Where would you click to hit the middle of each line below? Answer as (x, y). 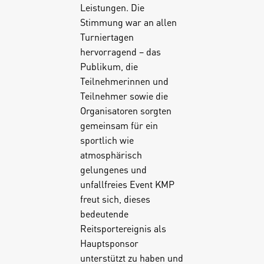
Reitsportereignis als (123, 228)
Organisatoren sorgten (126, 110)
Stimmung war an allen (128, 22)
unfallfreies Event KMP (127, 184)
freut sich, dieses (115, 199)
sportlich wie (107, 140)
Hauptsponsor (109, 243)
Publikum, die (109, 66)
